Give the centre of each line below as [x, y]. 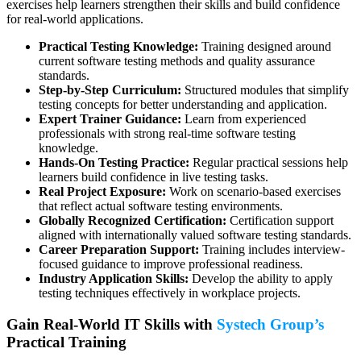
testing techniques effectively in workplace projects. [170, 293]
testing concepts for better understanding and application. [183, 105]
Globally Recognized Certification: [133, 221]
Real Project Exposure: [102, 192]
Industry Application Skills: [114, 279]
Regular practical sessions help [269, 163]
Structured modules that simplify [265, 90]
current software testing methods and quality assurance [177, 61]
